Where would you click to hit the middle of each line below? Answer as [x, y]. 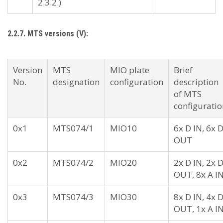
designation [76, 82]
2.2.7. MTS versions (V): [48, 34]
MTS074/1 [73, 128]
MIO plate [130, 70]
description [196, 82]
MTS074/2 [73, 163]
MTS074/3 [73, 197]
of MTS [188, 94]
